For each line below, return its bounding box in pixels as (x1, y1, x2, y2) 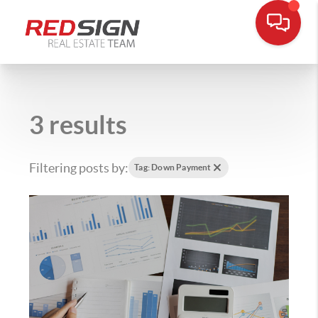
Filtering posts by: (29, 160, 129, 175)
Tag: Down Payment (134, 163, 212, 172)
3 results (29, 110, 128, 139)
